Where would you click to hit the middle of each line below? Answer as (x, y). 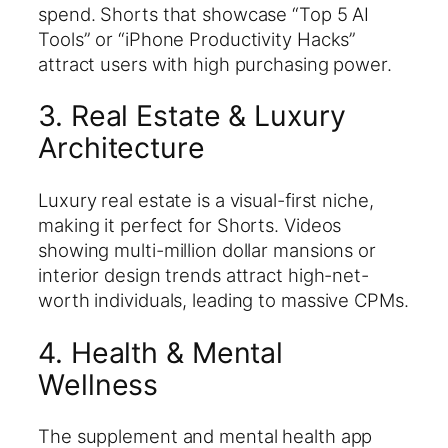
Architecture (121, 148)
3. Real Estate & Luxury (192, 116)
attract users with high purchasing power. (215, 63)
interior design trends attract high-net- (203, 274)
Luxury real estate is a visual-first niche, (206, 199)
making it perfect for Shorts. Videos (190, 224)
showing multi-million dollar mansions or (207, 249)
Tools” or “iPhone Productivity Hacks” (197, 38)
